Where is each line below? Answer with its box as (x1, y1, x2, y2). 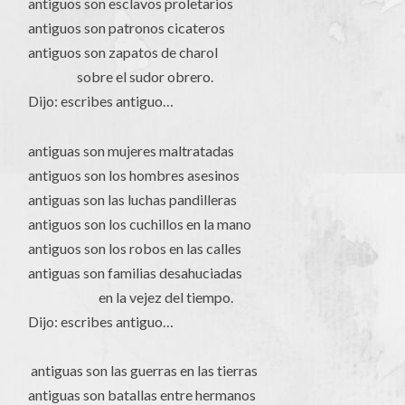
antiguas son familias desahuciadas (28, 263, 243, 281)
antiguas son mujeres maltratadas (28, 141, 235, 159)
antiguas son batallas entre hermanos (28, 385, 257, 403)
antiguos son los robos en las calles (28, 239, 242, 257)
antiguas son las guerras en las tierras (28, 361, 259, 379)
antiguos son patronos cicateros (28, 19, 226, 37)
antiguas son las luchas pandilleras (28, 190, 238, 208)
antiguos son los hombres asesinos (28, 165, 240, 184)
